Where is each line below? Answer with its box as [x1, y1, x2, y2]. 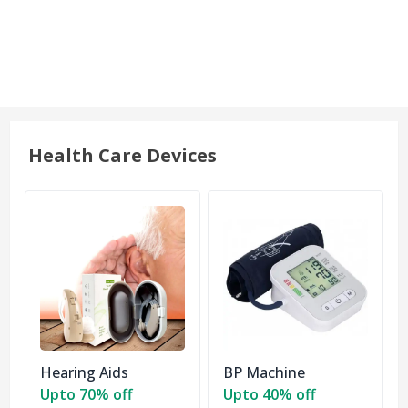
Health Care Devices [27, 142, 217, 168]
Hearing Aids [39, 362, 128, 383]
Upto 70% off [39, 384, 133, 405]
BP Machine [222, 362, 305, 383]
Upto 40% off [222, 384, 316, 405]
